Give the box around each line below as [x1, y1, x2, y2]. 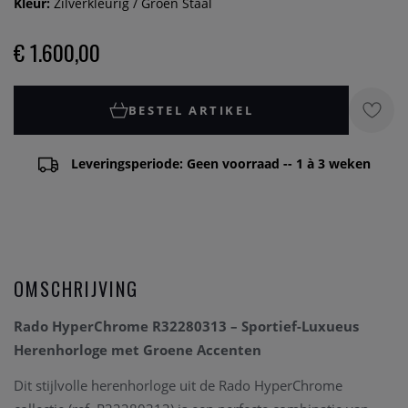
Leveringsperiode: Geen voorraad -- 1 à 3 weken [70, 155, 371, 172]
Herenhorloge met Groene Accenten [14, 341, 261, 360]
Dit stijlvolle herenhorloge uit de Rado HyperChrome [14, 376, 342, 395]
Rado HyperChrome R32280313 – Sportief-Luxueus [14, 317, 359, 336]
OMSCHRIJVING [14, 275, 138, 303]
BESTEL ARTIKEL [127, 101, 254, 118]
